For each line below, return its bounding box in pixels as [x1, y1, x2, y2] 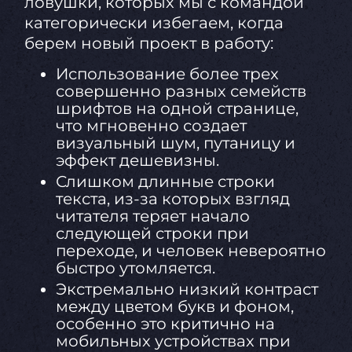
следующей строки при [55, 223, 249, 243]
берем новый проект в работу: [24, 33, 273, 53]
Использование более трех [55, 64, 279, 83]
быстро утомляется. [55, 258, 215, 277]
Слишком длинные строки [55, 171, 275, 191]
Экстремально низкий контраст [55, 279, 318, 299]
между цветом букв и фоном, [55, 296, 294, 316]
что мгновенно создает [55, 115, 247, 135]
